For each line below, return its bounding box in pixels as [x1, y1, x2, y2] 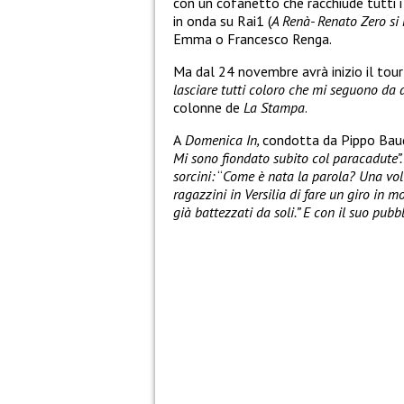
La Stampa [243, 97, 305, 116]
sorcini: [173, 166, 215, 185]
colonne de [173, 97, 243, 116]
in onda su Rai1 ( [173, 11, 271, 30]
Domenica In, [181, 130, 262, 149]
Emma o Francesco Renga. [173, 29, 332, 48]
